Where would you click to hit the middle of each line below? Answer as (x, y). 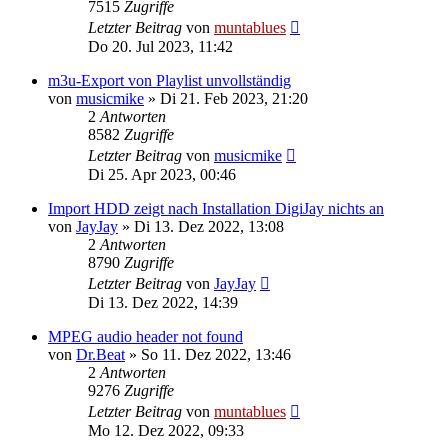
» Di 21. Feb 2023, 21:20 (226, 98)
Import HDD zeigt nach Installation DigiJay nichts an (216, 208)
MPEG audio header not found (145, 336)
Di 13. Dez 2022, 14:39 (163, 302)
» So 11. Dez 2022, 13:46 (208, 354)
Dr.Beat (100, 354)
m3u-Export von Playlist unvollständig (169, 80)
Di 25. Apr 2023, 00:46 (162, 174)
